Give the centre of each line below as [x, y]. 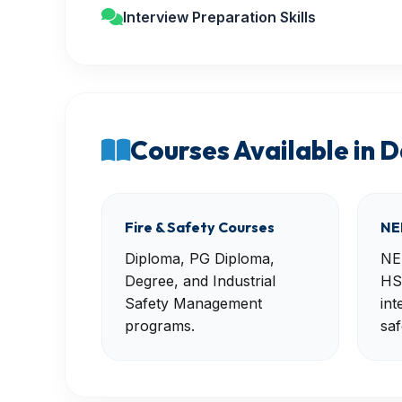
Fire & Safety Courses [200, 227]
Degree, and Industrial [200, 281]
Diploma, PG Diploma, [200, 258]
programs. [160, 326]
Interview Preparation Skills [219, 17]
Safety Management [193, 303]
